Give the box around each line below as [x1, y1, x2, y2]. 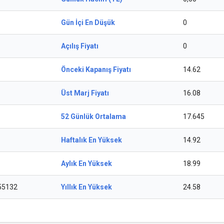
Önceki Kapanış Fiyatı [61, 65, 131, 73]
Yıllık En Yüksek [61, 183, 112, 191]
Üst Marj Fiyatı [61, 89, 109, 97]
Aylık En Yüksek [61, 159, 112, 167]
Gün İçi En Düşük [61, 18, 115, 26]
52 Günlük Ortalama [61, 112, 126, 120]
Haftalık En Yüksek [61, 136, 122, 144]
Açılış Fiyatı [61, 42, 98, 50]
